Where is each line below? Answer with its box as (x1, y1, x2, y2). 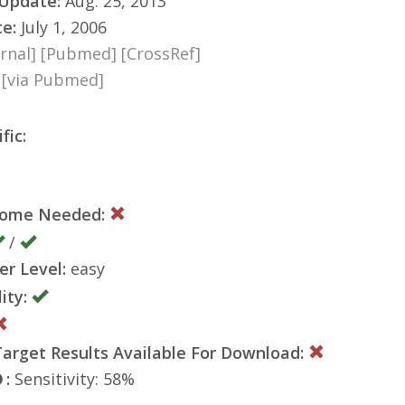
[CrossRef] (121, 42, 201, 64)
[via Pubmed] (2, 68, 104, 90)
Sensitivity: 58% (10, 367, 135, 390)
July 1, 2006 (16, 15, 107, 38)
